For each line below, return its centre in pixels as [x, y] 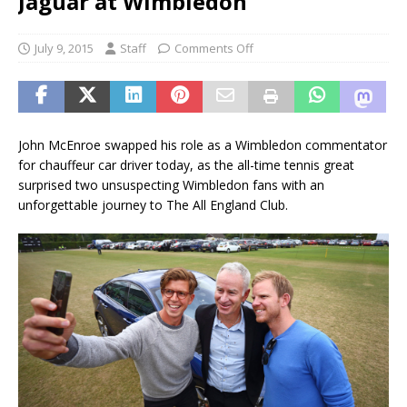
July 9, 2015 [64, 48]
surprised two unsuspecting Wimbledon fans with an [171, 184]
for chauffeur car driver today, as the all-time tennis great [186, 164]
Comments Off [214, 48]
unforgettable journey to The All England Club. [153, 204]
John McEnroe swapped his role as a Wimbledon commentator [203, 144]
